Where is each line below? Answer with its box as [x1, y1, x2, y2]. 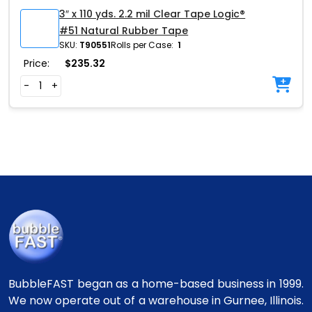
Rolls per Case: [111, 39, 174, 52]
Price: [24, 56, 49, 70]
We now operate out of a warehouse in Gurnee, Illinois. [8, 292, 304, 309]
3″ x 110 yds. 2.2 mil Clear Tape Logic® [59, 7, 246, 22]
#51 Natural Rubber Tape [59, 24, 189, 38]
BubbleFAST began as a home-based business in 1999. [8, 276, 304, 292]
